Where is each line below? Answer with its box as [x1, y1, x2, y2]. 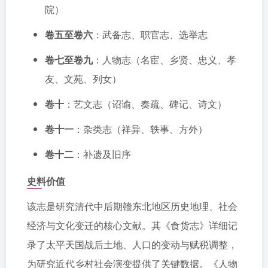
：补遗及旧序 [74, 147, 131, 161]
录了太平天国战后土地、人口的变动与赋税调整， [27, 237, 237, 251]
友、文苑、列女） [45, 72, 121, 86]
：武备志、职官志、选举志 [93, 28, 208, 41]
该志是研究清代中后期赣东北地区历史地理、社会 [27, 199, 237, 213]
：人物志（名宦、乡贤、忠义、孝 [93, 53, 236, 66]
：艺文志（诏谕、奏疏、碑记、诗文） [64, 97, 227, 111]
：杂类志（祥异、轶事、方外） [74, 122, 208, 136]
